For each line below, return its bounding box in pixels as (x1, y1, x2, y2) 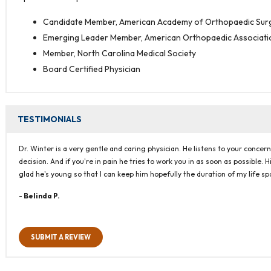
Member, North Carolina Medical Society (43, 48, 197, 59)
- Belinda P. (19, 191, 60, 201)
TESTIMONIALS (18, 114, 82, 125)
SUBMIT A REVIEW (31, 233, 91, 242)
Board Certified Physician (43, 64, 141, 75)
